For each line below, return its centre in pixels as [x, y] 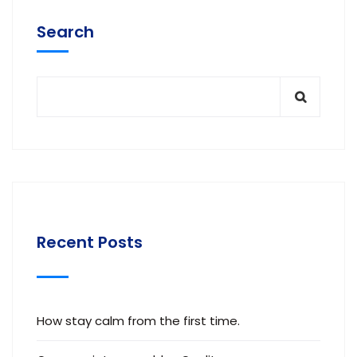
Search [65, 32]
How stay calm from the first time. [138, 321]
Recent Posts [90, 242]
